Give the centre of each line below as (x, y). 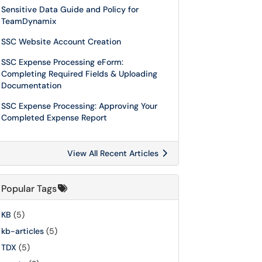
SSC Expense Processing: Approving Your (79, 106)
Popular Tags (29, 189)
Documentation (31, 85)
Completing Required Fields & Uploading (79, 74)
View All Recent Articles (114, 153)
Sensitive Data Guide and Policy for (70, 9)
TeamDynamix (29, 21)
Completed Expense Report (54, 118)
